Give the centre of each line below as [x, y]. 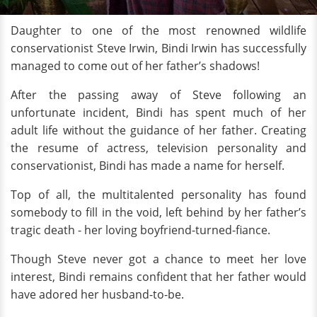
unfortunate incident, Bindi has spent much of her [158, 113]
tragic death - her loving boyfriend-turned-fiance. [140, 230]
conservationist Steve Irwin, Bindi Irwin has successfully [158, 48]
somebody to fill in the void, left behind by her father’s [158, 212]
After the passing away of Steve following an [158, 95]
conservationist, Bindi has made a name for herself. [149, 166]
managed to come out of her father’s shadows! [135, 66]
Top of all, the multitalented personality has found [158, 195]
